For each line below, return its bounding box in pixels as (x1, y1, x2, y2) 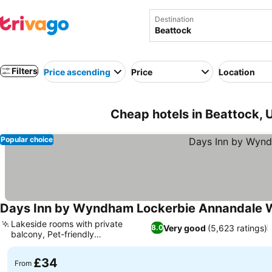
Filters (12, 66, 38, 76)
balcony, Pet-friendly (11, 229, 94, 239)
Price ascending (44, 66, 110, 77)
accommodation (11, 239, 75, 250)
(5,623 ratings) (208, 222, 268, 233)
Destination (155, 15, 194, 24)
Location (219, 66, 255, 77)
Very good (163, 222, 206, 233)
